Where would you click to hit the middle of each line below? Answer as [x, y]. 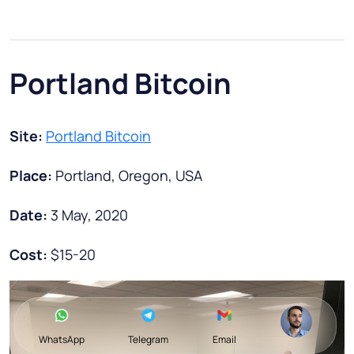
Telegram [149, 339]
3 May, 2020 [89, 215]
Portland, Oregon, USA [129, 175]
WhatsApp [61, 339]
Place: [32, 175]
